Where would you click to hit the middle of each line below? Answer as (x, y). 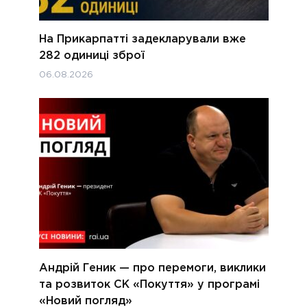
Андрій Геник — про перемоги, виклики (152, 268)
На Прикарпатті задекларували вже (142, 40)
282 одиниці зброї (91, 56)
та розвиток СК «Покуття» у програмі (149, 284)
